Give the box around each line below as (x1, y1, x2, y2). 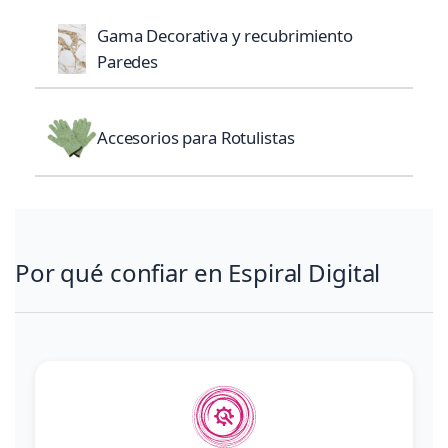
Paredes (97, 50, 159, 74)
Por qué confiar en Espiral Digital (15, 256, 381, 290)
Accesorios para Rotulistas (97, 126, 295, 150)
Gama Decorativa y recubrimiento (97, 24, 353, 48)
